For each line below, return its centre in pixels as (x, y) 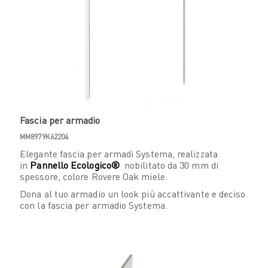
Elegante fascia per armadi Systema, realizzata (119, 153)
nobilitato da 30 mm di (169, 165)
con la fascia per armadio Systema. (94, 205)
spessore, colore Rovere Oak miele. (95, 176)
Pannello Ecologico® (75, 165)
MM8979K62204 (44, 136)
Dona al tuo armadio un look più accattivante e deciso (133, 193)
